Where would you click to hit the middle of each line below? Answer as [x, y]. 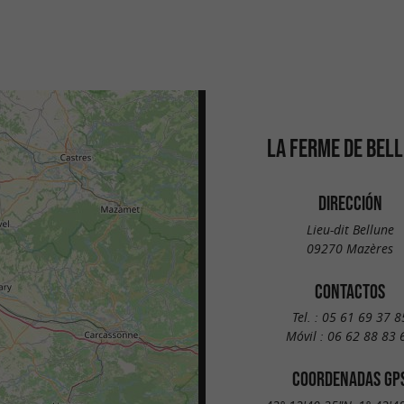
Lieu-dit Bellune [350, 229]
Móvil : [307, 336]
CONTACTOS [350, 291]
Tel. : [307, 317]
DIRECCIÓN [350, 203]
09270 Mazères [350, 248]
